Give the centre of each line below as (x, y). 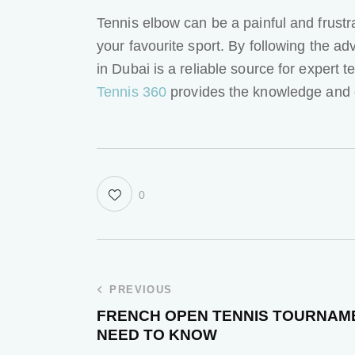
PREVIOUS (141, 290)
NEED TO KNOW (157, 335)
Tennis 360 (132, 92)
